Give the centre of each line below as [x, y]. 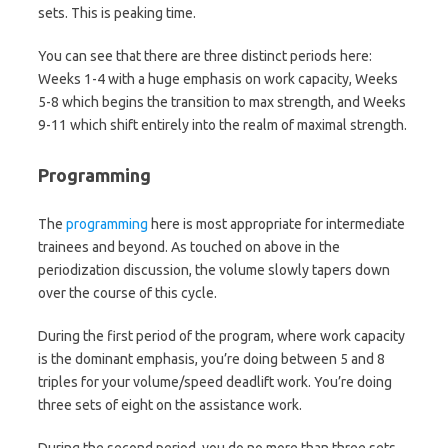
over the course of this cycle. [127, 292]
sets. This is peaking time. [117, 12]
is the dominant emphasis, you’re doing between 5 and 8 [211, 358]
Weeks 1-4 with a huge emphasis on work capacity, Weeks [218, 78]
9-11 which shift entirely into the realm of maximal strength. [222, 124]
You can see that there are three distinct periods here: [205, 55]
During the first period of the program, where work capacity [221, 335]
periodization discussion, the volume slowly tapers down [214, 269]
